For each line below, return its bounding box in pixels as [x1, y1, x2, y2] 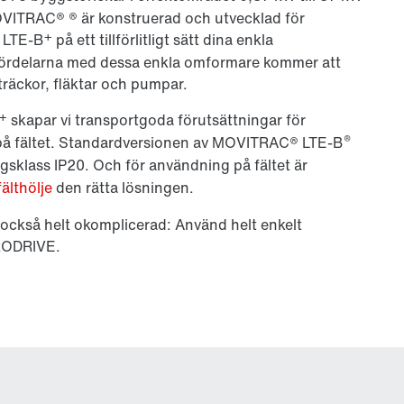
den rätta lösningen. [52, 176, 194, 198]
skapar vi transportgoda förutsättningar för [7, 108, 306, 131]
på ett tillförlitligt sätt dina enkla [52, 28, 273, 50]
